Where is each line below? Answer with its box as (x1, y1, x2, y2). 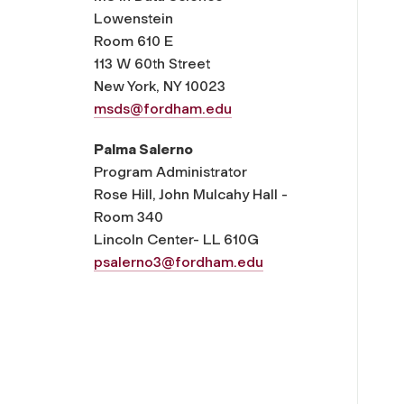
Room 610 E (94, 32, 173, 50)
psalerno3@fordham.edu (94, 252, 263, 271)
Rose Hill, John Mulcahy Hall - (94, 185, 288, 203)
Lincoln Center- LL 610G (94, 230, 259, 248)
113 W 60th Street (94, 54, 210, 72)
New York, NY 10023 (94, 77, 225, 95)
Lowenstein (94, 9, 173, 27)
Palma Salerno (94, 140, 193, 158)
